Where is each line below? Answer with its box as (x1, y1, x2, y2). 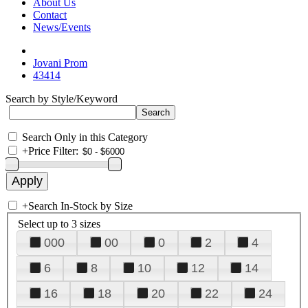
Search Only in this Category (22, 131, 148, 143)
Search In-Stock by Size (28, 200, 133, 212)
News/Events (33, 21, 91, 33)
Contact (33, 9, 67, 21)
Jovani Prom (33, 57, 87, 69)
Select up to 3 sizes (18, 217, 100, 230)
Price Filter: (28, 145, 78, 157)
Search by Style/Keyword (5, 93, 118, 104)
